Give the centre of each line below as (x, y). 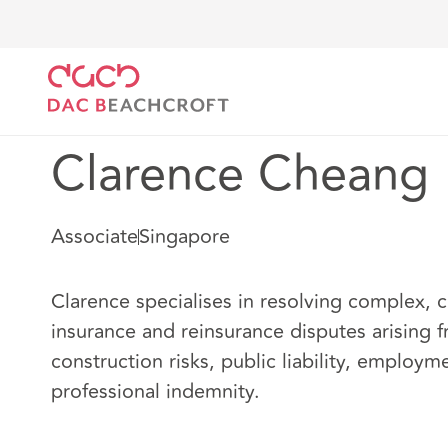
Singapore (184, 236)
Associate (94, 236)
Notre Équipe (238, 42)
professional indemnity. (155, 391)
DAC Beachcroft (108, 42)
